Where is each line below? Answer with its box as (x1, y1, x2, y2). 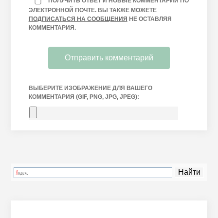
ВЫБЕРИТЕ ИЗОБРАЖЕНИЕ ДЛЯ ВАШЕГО (28, 84, 152, 91)
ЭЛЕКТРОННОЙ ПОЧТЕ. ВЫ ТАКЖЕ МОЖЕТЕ (28, 6, 157, 14)
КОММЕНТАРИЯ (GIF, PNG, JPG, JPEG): (28, 93, 139, 100)
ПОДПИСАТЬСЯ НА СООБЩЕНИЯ (28, 15, 127, 22)
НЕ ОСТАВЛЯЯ (127, 15, 172, 22)
